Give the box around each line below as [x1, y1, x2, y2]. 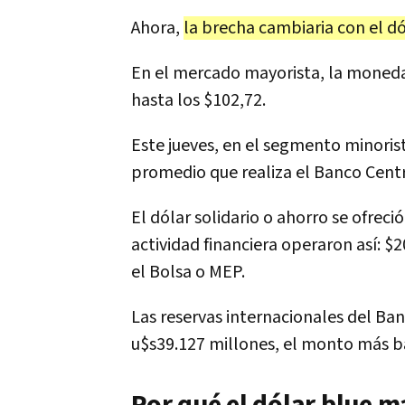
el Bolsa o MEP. [131, 260, 245, 284]
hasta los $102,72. [131, 89, 266, 112]
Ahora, [131, 16, 184, 40]
